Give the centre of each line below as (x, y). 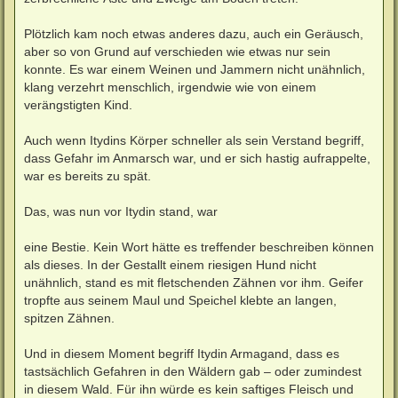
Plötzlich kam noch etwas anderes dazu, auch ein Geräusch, (194, 33)
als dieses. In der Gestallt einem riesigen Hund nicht (170, 264)
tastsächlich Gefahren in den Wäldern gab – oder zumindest (193, 371)
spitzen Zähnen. (69, 318)
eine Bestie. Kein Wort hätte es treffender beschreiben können (199, 247)
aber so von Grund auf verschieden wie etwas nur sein (177, 51)
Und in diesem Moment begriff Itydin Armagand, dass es (182, 353)
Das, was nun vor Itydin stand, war (121, 211)
